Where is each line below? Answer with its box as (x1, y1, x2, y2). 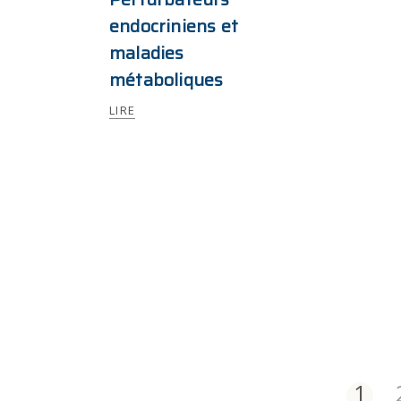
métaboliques (109, 65, 224, 94)
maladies (109, 38, 184, 67)
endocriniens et (109, 12, 238, 40)
